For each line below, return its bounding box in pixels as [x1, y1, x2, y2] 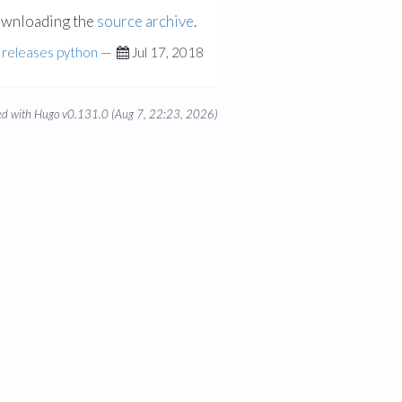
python [56, 44, 98, 61]
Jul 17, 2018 [131, 44, 204, 61]
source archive [97, 12, 194, 31]
